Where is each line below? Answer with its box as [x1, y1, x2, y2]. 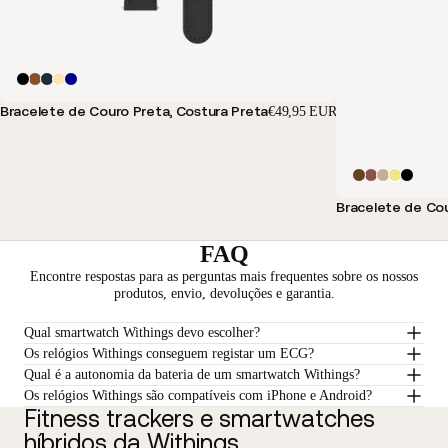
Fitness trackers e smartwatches [24, 404, 375, 432]
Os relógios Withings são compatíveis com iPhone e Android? [24, 388, 372, 404]
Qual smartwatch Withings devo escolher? [24, 325, 260, 341]
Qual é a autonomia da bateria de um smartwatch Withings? [24, 367, 360, 383]
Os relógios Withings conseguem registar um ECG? [24, 346, 314, 362]
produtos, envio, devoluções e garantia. [113, 285, 335, 301]
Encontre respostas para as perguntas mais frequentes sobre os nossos [30, 268, 418, 284]
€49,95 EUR [268, 103, 337, 119]
